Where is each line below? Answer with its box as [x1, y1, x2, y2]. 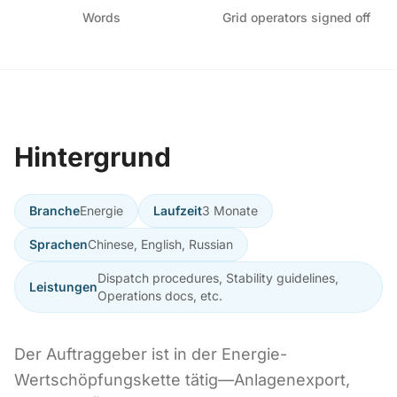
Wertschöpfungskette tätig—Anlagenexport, [14, 370, 350, 389]
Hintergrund [14, 141, 171, 173]
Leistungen [29, 279, 97, 294]
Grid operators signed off [222, 10, 370, 25]
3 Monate [202, 203, 258, 218]
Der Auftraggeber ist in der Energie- [14, 345, 287, 363]
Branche [29, 203, 80, 218]
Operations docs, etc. [97, 288, 222, 303]
